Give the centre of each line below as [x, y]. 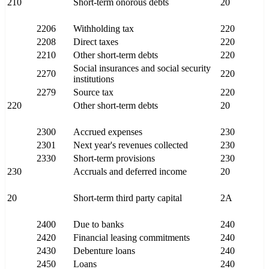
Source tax [93, 92]
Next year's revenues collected [131, 145]
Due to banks [98, 225]
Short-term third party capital [128, 198]
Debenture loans [104, 251]
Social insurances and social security [142, 68]
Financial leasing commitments [131, 238]
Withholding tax [104, 29]
